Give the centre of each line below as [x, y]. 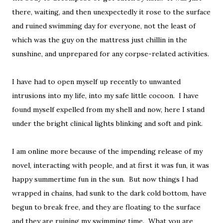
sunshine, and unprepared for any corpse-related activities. [111, 54]
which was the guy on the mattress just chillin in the [100, 40]
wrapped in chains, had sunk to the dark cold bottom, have [109, 193]
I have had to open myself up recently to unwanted [96, 82]
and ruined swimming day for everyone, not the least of [104, 26]
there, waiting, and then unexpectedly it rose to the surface [111, 12]
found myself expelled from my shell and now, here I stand [108, 110]
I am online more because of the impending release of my [107, 152]
